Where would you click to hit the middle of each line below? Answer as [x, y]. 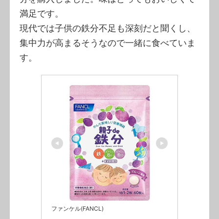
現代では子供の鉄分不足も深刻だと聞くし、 [108, 28]
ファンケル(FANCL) [77, 208]
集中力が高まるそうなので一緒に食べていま [108, 43]
